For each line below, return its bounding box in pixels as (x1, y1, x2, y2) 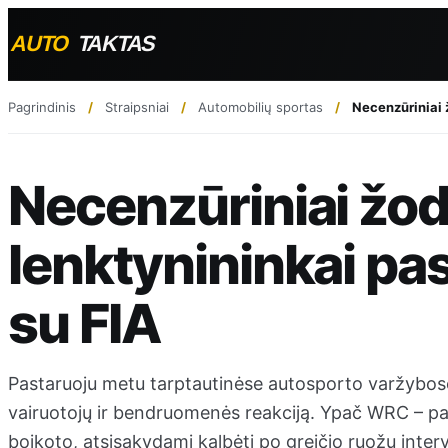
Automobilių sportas (198, 98, 323, 115)
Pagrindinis (8, 98, 76, 115)
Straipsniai (105, 98, 169, 115)
